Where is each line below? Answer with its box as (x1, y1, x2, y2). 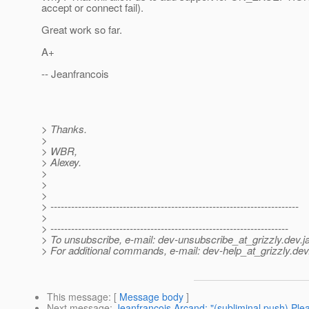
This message (47, 290, 108, 304)
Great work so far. (41, 22, 122, 37)
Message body (119, 290, 183, 304)
